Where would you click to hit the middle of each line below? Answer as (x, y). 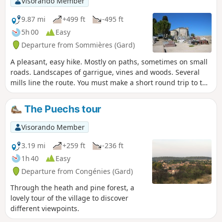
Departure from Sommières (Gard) (78, 45)
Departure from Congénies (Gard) (77, 171)
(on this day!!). (34, 103)
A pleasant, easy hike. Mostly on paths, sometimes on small (109, 61)
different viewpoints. (45, 209)
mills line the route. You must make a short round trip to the (111, 82)
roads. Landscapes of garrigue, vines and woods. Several (105, 72)
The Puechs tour (62, 109)
